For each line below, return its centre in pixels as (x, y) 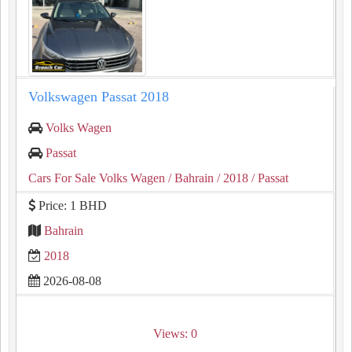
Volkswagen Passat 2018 (99, 97)
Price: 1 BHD (71, 205)
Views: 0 (175, 334)
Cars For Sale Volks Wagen (97, 178)
